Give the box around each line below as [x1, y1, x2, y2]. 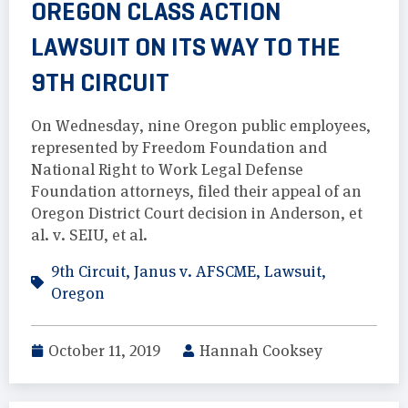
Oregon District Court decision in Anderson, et [31, 204, 362, 223]
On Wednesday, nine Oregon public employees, [31, 117, 371, 136]
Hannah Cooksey [199, 342, 322, 361]
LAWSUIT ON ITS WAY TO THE [31, 31, 341, 64]
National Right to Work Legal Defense [31, 160, 303, 179]
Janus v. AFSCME [134, 262, 256, 281]
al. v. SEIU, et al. [31, 226, 148, 245]
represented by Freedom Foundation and [31, 138, 327, 158]
